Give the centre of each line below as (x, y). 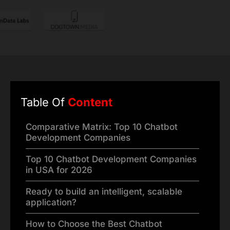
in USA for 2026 (59, 170)
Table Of (44, 102)
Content (90, 102)
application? (51, 203)
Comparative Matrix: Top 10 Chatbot (102, 127)
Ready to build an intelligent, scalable (104, 192)
